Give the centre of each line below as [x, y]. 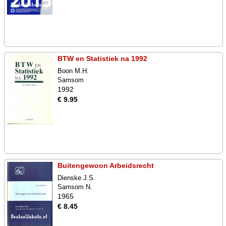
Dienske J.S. [76, 178]
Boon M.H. [73, 71]
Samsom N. [75, 187]
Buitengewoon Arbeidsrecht [106, 165]
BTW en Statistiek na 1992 [102, 59]
